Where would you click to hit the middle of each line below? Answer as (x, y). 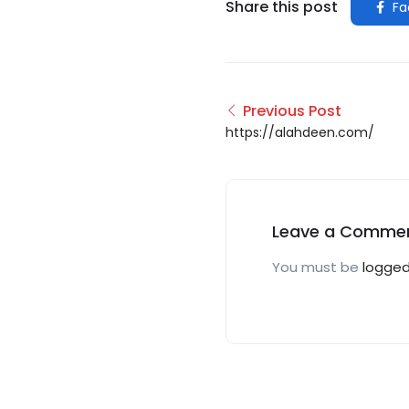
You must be (317, 267)
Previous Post (292, 111)
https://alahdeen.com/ (300, 132)
